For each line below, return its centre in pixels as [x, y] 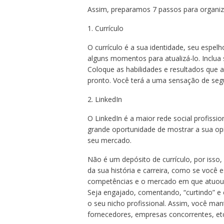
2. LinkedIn [104, 99]
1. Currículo [105, 28]
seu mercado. [109, 140]
